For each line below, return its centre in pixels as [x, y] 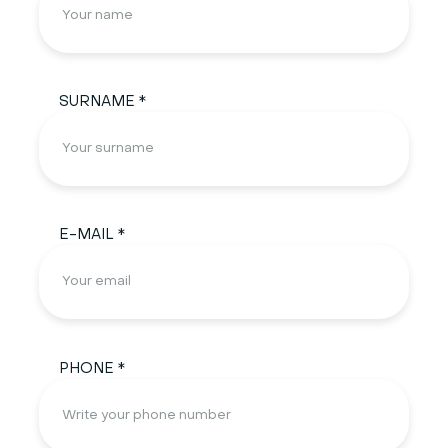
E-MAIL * [91, 235]
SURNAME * [102, 102]
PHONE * [91, 368]
